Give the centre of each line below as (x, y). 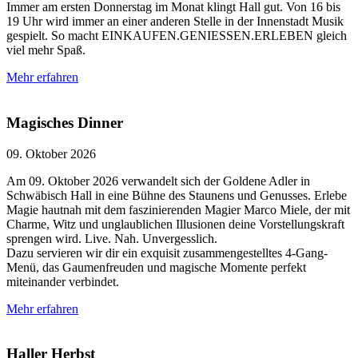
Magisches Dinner (65, 122)
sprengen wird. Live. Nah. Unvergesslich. (112, 238)
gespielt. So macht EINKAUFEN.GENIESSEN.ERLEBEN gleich (177, 36)
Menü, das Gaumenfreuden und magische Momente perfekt (156, 267)
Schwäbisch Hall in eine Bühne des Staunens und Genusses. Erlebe (177, 195)
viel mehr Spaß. (46, 50)
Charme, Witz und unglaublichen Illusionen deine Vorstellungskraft (175, 224)
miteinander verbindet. (63, 281)
